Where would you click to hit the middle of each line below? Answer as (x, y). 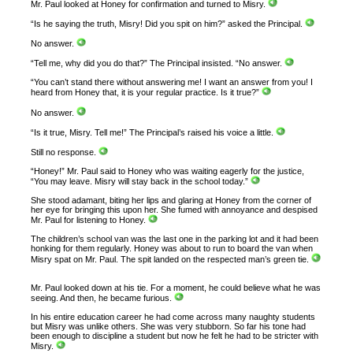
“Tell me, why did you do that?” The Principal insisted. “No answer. (158, 63)
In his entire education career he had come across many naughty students (173, 316)
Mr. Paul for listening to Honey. (90, 220)
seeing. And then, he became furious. (103, 297)
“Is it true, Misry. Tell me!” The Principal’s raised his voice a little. (154, 132)
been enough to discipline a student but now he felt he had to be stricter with (175, 335)
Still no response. (65, 152)
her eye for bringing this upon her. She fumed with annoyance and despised (175, 210)
